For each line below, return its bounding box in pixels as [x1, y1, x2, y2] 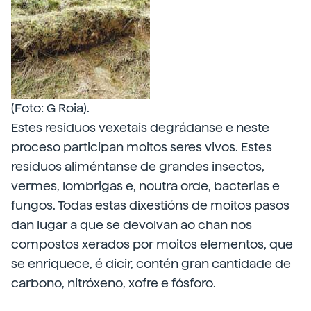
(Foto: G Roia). [11, 101, 90, 115]
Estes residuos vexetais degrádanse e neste [11, 120, 269, 135]
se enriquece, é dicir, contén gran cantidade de [11, 256, 291, 271]
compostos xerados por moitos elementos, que [11, 237, 293, 251]
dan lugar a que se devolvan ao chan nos [11, 217, 252, 232]
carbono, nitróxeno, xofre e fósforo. [11, 276, 216, 290]
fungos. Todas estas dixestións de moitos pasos [11, 198, 289, 212]
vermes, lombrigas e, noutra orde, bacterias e [11, 178, 280, 193]
